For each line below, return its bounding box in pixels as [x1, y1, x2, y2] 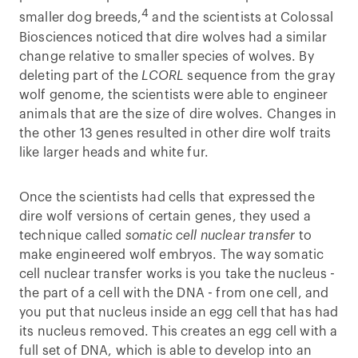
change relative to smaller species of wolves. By [19, 50, 314, 63]
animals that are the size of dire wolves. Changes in [19, 107, 337, 121]
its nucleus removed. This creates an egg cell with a [19, 324, 338, 338]
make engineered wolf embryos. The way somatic [19, 248, 324, 261]
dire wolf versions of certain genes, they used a [19, 209, 311, 223]
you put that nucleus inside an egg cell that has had [19, 305, 339, 319]
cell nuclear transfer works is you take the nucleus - [19, 267, 336, 280]
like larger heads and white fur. [19, 145, 209, 159]
